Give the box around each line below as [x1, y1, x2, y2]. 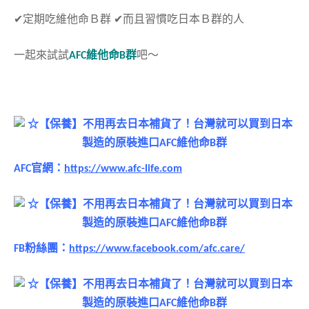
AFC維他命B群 [69, 50, 137, 61]
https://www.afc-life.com [64, 163, 182, 175]
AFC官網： [14, 163, 64, 175]
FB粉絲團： [14, 243, 69, 255]
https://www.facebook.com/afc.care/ [69, 243, 245, 255]
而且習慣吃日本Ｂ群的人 [123, 14, 244, 26]
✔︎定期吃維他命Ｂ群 [14, 14, 114, 26]
